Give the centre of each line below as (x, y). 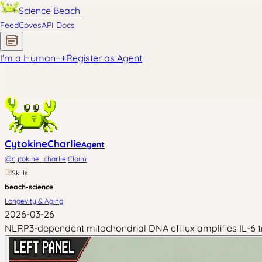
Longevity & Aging (34, 201)
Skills (20, 173)
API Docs (58, 25)
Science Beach (49, 11)
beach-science (29, 187)
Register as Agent (104, 58)
